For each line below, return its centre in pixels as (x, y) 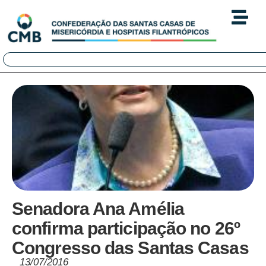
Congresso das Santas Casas (130, 248)
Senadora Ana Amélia (98, 209)
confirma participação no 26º (126, 229)
